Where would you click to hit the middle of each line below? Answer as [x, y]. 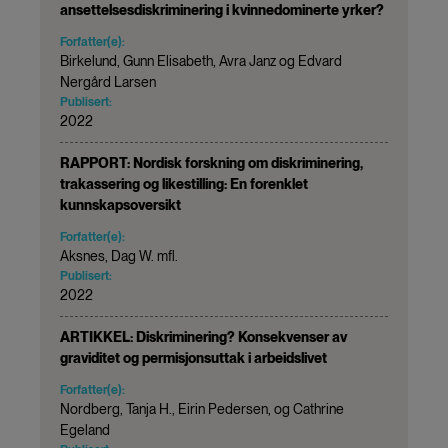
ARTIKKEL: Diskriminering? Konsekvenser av [203, 336]
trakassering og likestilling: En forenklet [184, 183]
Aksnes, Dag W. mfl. [119, 255]
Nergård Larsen [108, 81]
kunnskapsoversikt [120, 204]
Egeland [85, 429]
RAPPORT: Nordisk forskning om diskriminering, [211, 162]
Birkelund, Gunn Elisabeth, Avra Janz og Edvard [201, 60]
